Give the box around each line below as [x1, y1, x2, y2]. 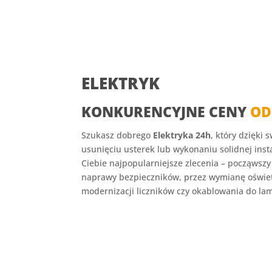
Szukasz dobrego [81, 129, 154, 141]
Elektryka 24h [153, 129, 211, 141]
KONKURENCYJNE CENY [81, 101, 251, 121]
